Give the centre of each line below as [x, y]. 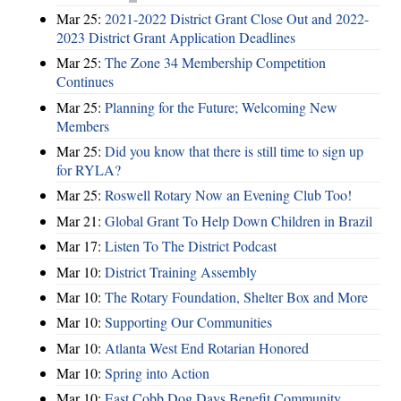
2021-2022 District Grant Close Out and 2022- [237, 18]
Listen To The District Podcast [191, 246]
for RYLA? [89, 170]
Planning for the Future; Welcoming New [221, 107]
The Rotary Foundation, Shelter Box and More [236, 296]
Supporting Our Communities [188, 322]
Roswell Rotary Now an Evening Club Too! [228, 195]
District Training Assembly [181, 271]
